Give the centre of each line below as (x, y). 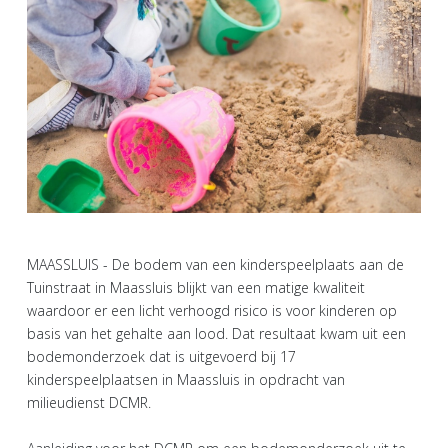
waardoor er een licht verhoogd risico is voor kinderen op (212, 311)
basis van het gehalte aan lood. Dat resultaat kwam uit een (216, 334)
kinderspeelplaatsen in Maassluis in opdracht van (186, 380)
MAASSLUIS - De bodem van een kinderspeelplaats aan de (215, 265)
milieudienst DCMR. (89, 403)
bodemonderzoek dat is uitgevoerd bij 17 (161, 357)
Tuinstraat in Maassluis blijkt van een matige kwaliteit (196, 288)
